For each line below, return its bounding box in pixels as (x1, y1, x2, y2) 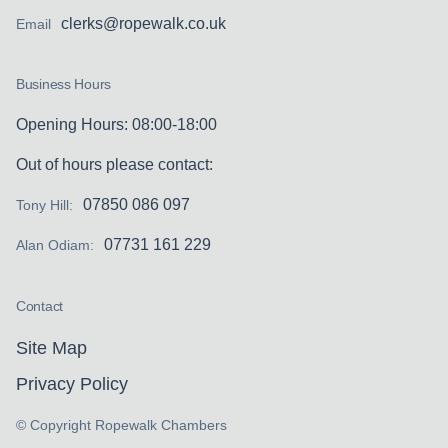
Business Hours (16, 76, 112, 93)
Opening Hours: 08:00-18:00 (16, 116, 217, 134)
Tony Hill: (16, 197, 73, 214)
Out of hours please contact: (16, 156, 213, 174)
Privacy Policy (16, 373, 128, 394)
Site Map (16, 337, 87, 358)
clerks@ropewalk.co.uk (61, 14, 227, 32)
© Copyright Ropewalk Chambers (16, 416, 227, 433)
